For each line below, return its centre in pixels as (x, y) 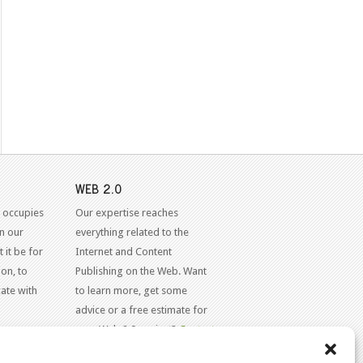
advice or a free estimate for (142, 310)
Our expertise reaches (127, 212)
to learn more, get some (132, 290)
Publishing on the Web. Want (141, 271)
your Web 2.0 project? (128, 329)
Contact (197, 329)
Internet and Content (124, 251)
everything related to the (132, 232)
